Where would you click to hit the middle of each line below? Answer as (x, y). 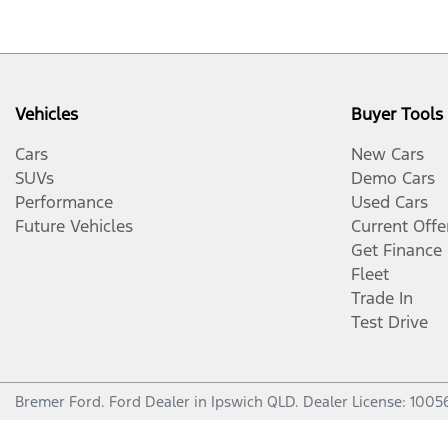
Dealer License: (356, 401)
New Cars (387, 154)
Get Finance (396, 250)
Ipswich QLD (253, 401)
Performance (64, 202)
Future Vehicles (74, 226)
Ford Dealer (149, 401)
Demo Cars (393, 178)
